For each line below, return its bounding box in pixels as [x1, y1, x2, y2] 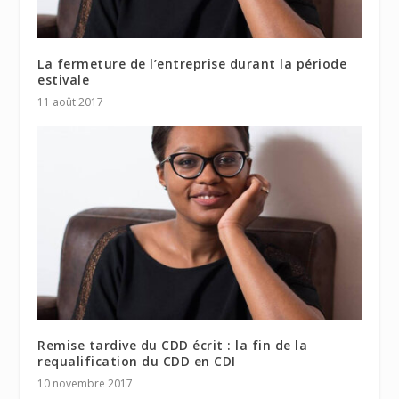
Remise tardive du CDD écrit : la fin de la [37, 336, 308, 354]
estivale [37, 70, 90, 88]
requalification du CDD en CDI [37, 352, 236, 370]
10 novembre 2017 [37, 375, 134, 391]
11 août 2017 [37, 94, 104, 110]
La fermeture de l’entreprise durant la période [37, 54, 347, 72]
